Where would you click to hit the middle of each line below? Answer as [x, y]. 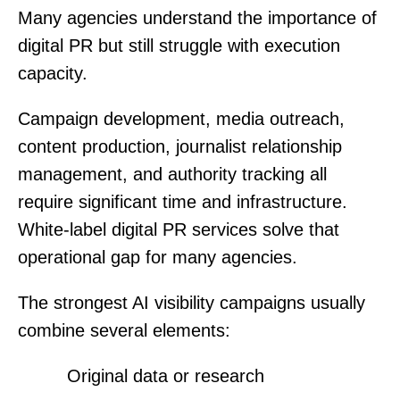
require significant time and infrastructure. [183, 202]
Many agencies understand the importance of [197, 18]
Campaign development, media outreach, [181, 119]
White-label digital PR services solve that [179, 230]
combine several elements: [124, 331]
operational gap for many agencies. [158, 258]
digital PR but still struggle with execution [179, 46]
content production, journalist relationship [180, 147]
